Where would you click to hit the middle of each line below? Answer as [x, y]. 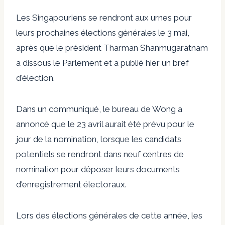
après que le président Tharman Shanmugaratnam [112, 47]
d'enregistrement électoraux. [71, 184]
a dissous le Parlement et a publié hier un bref [102, 63]
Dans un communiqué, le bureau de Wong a [99, 109]
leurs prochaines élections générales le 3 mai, [103, 32]
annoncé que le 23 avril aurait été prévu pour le [105, 124]
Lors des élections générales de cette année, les [109, 215]
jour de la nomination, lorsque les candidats [99, 139]
